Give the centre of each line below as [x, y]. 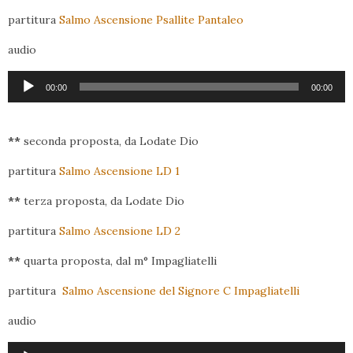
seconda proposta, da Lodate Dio [110, 141]
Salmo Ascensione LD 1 [119, 171]
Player [26, 99]
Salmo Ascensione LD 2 [120, 231]
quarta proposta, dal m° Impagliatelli [119, 261]
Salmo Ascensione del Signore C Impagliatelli [181, 291]
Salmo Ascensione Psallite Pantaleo [151, 20]
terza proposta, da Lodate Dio [102, 201]
